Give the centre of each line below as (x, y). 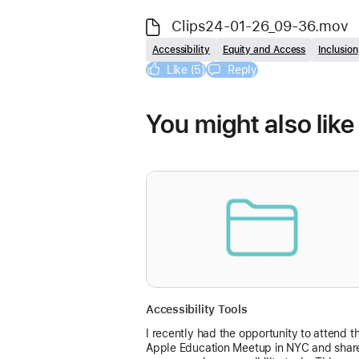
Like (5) (186, 69)
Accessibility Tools (197, 309)
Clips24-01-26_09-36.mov (260, 26)
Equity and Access (264, 49)
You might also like (250, 124)
